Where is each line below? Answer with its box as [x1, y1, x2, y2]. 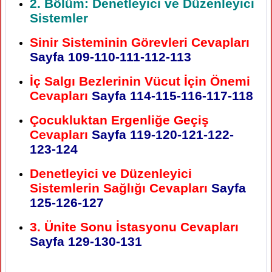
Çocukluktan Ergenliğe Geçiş [30, 112, 209, 127]
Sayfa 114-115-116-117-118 [88, 88, 253, 103]
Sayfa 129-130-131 [30, 234, 142, 248]
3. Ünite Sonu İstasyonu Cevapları [30, 219, 239, 234]
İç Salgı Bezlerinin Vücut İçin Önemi [30, 73, 250, 88]
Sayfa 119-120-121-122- [88, 127, 234, 141]
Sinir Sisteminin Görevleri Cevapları [30, 35, 250, 49]
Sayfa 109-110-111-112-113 [30, 49, 191, 64]
